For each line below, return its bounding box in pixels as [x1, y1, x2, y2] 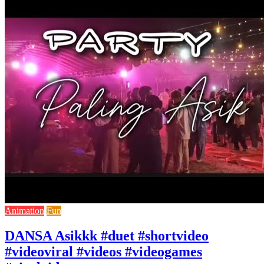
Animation [5, 205, 44, 216]
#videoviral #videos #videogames [5, 243, 202, 259]
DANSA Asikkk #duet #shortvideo [5, 227, 209, 243]
